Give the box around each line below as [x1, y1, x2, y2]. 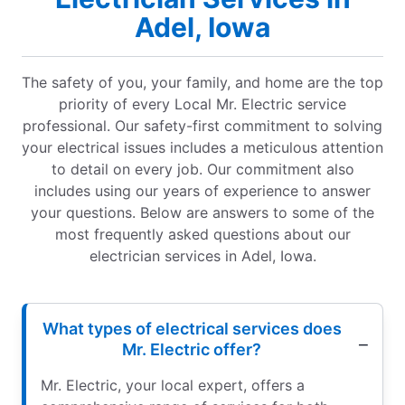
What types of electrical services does [42, 319, 342, 339]
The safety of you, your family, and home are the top [22, 73, 383, 92]
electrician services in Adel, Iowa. [89, 247, 316, 266]
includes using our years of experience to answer [34, 182, 371, 201]
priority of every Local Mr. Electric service [59, 95, 346, 114]
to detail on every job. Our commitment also [51, 160, 354, 179]
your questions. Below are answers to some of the [31, 203, 374, 222]
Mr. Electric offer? [122, 340, 261, 360]
